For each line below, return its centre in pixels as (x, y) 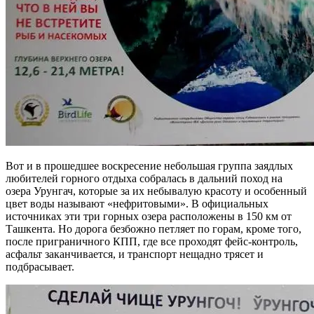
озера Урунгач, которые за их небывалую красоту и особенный (156, 191)
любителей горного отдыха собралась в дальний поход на (144, 178)
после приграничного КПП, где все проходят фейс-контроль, (152, 241)
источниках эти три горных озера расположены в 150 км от (149, 216)
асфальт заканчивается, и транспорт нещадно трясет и (135, 254)
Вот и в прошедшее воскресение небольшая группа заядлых (149, 165)
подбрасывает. (40, 266)
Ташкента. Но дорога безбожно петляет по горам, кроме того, (153, 228)
